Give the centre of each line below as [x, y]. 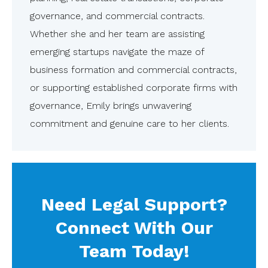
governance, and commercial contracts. [117, 16]
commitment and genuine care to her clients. [130, 124]
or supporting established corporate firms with [134, 88]
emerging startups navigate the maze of [117, 52]
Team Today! [134, 251]
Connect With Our [134, 228]
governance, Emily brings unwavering [111, 106]
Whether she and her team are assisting [117, 34]
